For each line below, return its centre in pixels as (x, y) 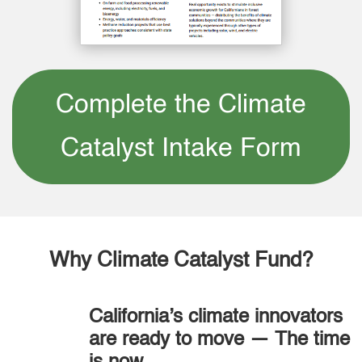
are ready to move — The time (219, 340)
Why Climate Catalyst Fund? (181, 261)
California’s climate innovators (216, 317)
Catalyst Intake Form (181, 148)
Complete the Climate (181, 105)
